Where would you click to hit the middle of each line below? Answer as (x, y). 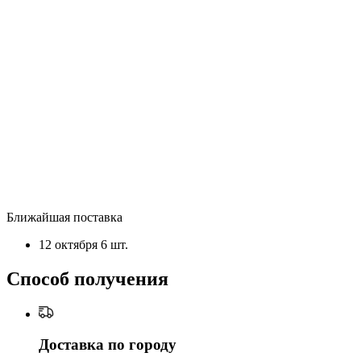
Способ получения (87, 278)
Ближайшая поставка (64, 217)
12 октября (70, 244)
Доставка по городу (108, 345)
